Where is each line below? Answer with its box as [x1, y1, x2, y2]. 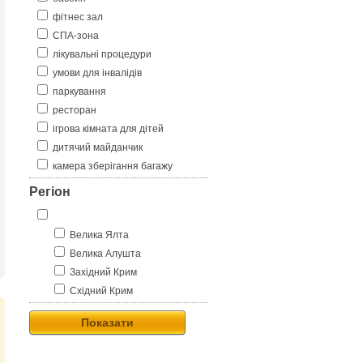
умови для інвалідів [53, 67, 142, 79]
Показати [81, 316, 134, 329]
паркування [53, 86, 106, 97]
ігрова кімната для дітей [53, 123, 164, 135]
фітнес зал [53, 11, 103, 23]
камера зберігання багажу [53, 160, 173, 172]
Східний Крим [70, 285, 133, 297]
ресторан [53, 105, 96, 116]
